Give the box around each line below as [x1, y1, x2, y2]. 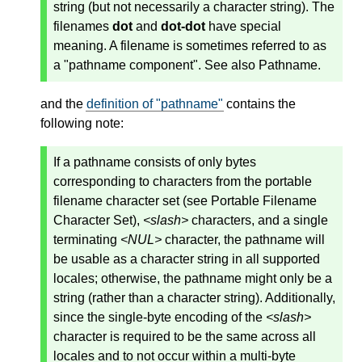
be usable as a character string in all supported [53, 252, 320, 267]
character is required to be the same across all [53, 330, 316, 344]
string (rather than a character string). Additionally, [53, 291, 335, 305]
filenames [53, 19, 112, 34]
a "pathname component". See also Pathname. [53, 58, 321, 73]
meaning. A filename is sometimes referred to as [53, 39, 326, 53]
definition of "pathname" [86, 97, 223, 112]
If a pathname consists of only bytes [53, 155, 256, 170]
